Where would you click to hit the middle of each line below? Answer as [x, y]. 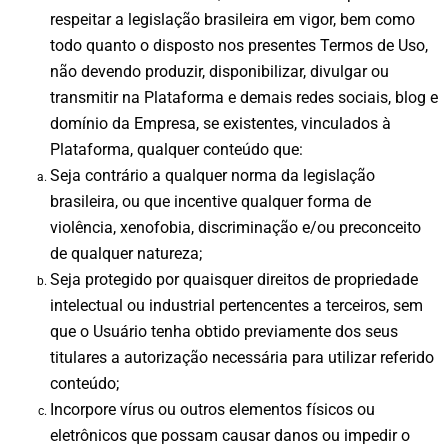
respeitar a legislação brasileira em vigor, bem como [232, 19]
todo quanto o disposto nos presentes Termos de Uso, [239, 45]
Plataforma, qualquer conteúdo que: [176, 149]
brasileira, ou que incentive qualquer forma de [210, 201]
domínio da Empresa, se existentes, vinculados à [220, 123]
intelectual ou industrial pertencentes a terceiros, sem [236, 305]
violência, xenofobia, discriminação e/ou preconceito [235, 227]
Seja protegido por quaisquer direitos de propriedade [234, 279]
